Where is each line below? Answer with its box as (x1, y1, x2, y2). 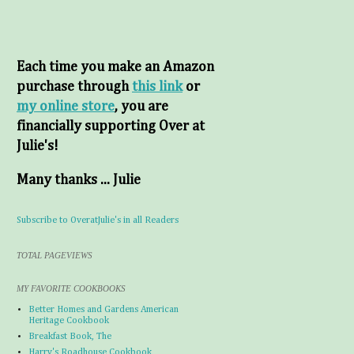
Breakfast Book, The (28, 332, 111, 341)
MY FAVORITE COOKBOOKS (17, 284, 126, 293)
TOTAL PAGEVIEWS (17, 250, 92, 260)
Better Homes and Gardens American (28, 305, 179, 314)
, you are (115, 100, 168, 114)
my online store (17, 100, 115, 114)
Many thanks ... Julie (17, 173, 141, 187)
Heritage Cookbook (28, 316, 109, 326)
